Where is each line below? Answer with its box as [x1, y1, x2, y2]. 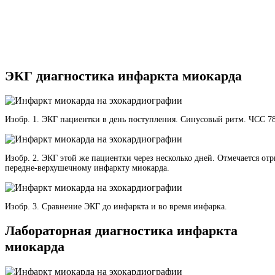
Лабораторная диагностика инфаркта [5, 223, 238, 239]
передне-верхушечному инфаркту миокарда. [5, 163, 169, 172]
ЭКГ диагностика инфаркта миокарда [5, 68, 242, 83]
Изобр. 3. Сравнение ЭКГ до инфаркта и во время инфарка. [5, 202, 227, 211]
